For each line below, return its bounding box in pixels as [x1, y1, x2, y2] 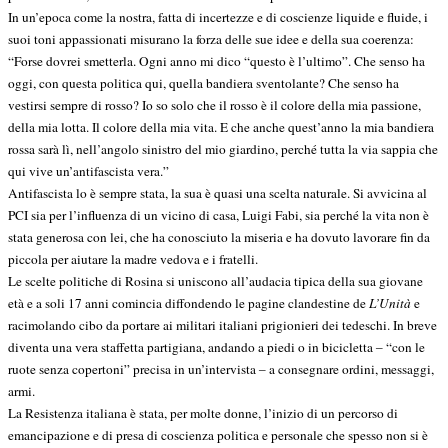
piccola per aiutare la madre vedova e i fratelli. [8, 249, 258, 268]
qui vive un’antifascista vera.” [8, 161, 169, 180]
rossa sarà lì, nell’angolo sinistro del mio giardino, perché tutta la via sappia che [8, 139, 438, 158]
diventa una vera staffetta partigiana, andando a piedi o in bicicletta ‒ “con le [8, 337, 425, 356]
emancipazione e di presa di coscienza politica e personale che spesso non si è [8, 425, 428, 444]
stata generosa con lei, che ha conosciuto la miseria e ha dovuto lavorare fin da [8, 227, 430, 246]
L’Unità [369, 293, 411, 312]
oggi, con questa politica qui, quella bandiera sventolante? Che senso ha [8, 73, 399, 92]
